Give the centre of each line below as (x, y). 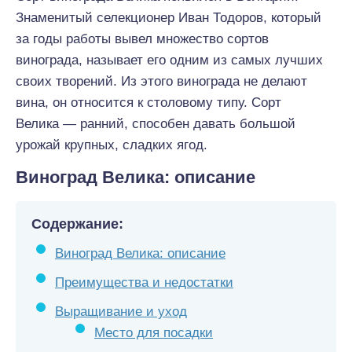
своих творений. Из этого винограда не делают (161, 81)
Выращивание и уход (121, 312)
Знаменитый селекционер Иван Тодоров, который (169, 18)
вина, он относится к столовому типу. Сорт (148, 103)
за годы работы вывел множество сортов (142, 39)
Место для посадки (154, 333)
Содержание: (77, 224)
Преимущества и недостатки (144, 282)
